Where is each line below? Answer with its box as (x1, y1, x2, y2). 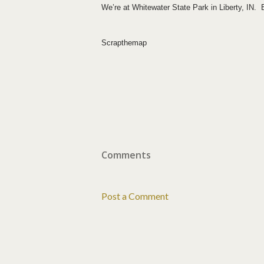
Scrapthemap (101, 38, 147, 48)
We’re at (101, 3, 132, 12)
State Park (172, 3, 209, 12)
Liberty (219, 3, 242, 12)
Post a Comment (101, 190, 169, 202)
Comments (101, 148, 151, 162)
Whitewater (132, 3, 170, 12)
